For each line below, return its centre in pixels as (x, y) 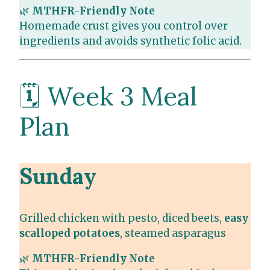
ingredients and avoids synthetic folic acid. (130, 41)
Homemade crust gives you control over (124, 26)
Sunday (58, 176)
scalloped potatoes (70, 234)
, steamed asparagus (173, 234)
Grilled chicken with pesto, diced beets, (122, 218)
